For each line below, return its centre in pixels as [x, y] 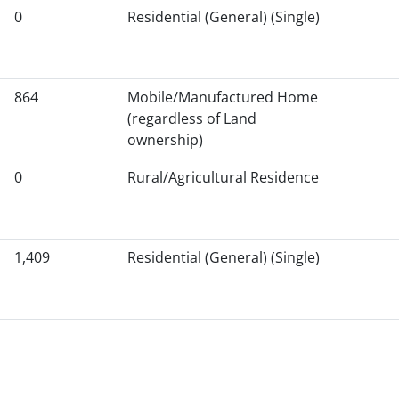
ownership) [165, 140]
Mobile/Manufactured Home [223, 97]
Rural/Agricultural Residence [223, 177]
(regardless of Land [192, 118]
